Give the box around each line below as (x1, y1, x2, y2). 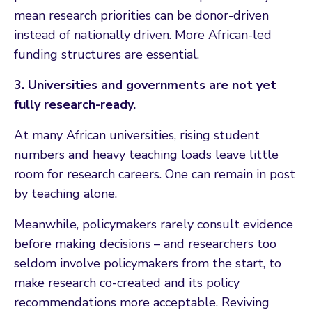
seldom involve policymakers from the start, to (14, 254, 281, 272)
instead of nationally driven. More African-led (14, 26, 272, 43)
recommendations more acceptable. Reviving (14, 293, 270, 311)
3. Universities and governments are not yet (14, 76, 276, 93)
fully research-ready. (14, 95, 136, 113)
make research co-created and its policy (14, 274, 240, 291)
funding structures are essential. (14, 45, 199, 63)
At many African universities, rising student (14, 126, 260, 143)
